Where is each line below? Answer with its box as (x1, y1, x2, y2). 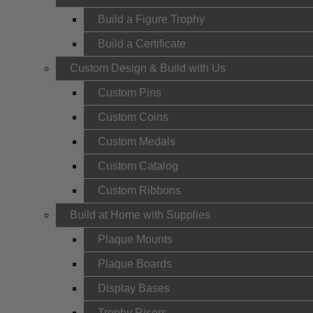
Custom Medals (98, 136, 175, 147)
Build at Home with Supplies (70, 209, 210, 221)
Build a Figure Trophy (98, 13, 205, 25)
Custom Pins (98, 87, 161, 99)
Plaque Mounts (98, 233, 173, 245)
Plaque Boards (98, 258, 172, 270)
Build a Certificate (98, 38, 186, 50)
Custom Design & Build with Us (70, 62, 226, 74)
